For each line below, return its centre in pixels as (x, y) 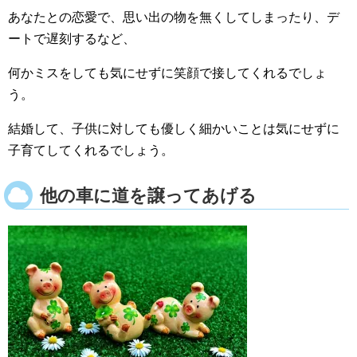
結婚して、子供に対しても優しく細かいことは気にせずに (174, 128)
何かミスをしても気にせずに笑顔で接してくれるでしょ (167, 73)
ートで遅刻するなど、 (72, 38)
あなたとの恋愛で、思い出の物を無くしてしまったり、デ (174, 17)
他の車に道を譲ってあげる (148, 195)
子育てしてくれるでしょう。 (91, 150)
